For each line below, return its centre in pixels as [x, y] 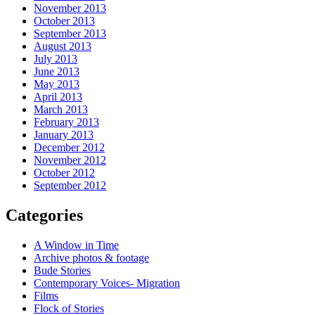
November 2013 [70, 8]
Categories [44, 216]
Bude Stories [62, 270]
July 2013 [56, 59]
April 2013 [58, 97]
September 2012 [70, 186]
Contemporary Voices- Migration [107, 283]
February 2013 [66, 122]
